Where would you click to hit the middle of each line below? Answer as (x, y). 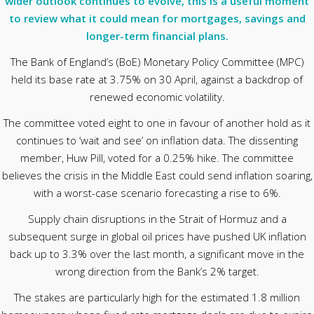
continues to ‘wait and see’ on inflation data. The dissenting (157, 140)
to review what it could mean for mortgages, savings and (157, 18)
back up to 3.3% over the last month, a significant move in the (157, 254)
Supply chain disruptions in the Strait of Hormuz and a (157, 219)
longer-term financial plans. (157, 36)
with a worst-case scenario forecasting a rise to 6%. (157, 193)
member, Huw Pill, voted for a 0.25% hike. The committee (157, 158)
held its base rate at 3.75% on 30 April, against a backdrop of (157, 79)
